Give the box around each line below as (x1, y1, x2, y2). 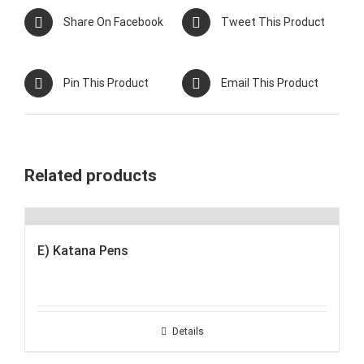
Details (171, 326, 204, 338)
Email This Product (221, 76, 318, 90)
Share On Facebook (63, 15, 163, 29)
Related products (24, 166, 157, 186)
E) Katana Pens (37, 243, 128, 259)
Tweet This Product (221, 15, 325, 29)
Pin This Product (63, 76, 149, 90)
